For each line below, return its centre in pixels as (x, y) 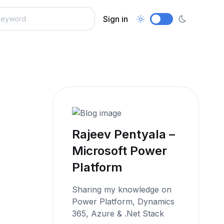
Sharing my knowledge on (122, 189)
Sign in (116, 19)
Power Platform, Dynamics (123, 201)
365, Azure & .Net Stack (118, 213)
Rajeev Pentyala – (124, 134)
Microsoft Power (120, 150)
